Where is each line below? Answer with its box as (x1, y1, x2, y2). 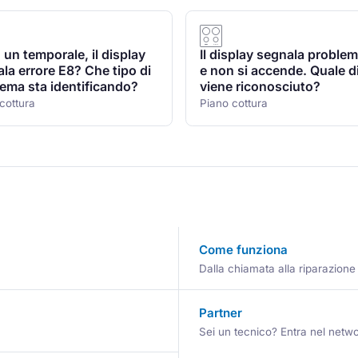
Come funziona (199, 241, 288, 257)
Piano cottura (200, 97, 268, 110)
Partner (199, 304, 243, 320)
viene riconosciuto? (200, 79, 321, 95)
